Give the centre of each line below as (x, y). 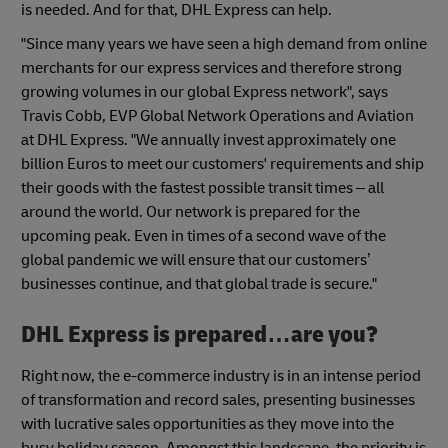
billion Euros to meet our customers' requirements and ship (222, 163)
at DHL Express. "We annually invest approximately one (208, 139)
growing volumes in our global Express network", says (204, 91)
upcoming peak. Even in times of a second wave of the (203, 235)
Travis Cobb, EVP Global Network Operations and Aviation (217, 115)
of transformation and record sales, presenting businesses (218, 400)
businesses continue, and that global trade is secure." (199, 283)
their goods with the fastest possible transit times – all (202, 187)
